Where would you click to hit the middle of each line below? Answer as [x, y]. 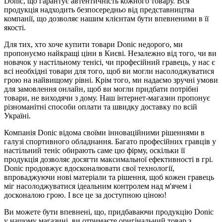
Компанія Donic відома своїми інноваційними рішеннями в [104, 132]
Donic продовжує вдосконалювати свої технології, [89, 168]
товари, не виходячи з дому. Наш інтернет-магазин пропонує [107, 98]
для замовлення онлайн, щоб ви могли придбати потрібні [101, 89]
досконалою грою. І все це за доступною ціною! [85, 195]
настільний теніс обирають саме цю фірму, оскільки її [94, 150]
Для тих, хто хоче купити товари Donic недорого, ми [93, 44]
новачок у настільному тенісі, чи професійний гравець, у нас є [110, 62]
